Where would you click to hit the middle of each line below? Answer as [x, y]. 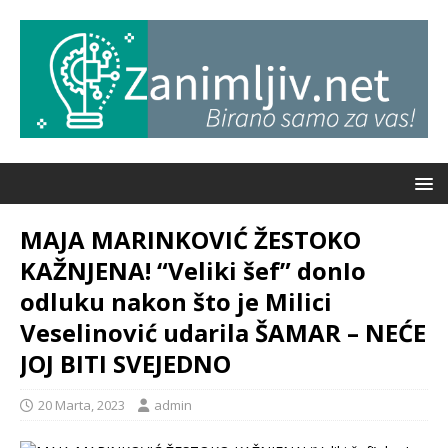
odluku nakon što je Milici [176, 302]
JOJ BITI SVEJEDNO [125, 364]
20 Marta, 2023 [81, 405]
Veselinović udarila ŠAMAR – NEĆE [223, 333]
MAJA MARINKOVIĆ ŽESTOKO [190, 240]
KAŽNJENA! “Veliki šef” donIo [193, 271]
